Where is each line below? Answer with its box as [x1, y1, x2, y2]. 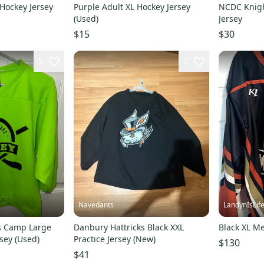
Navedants [78, 199, 114, 210]
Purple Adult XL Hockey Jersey [73, 1, 190, 13]
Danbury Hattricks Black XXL [73, 221, 184, 233]
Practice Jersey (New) [73, 233, 156, 245]
